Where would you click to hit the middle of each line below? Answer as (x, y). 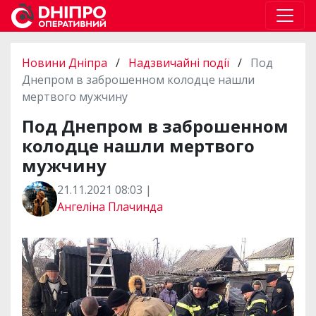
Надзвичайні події (179, 62)
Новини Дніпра (66, 62)
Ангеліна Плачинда (110, 206)
